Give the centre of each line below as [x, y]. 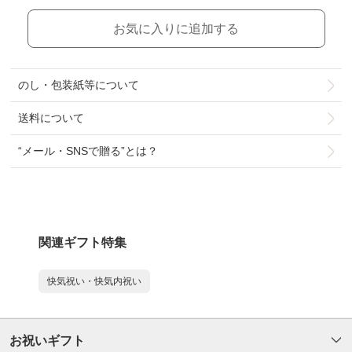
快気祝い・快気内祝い [94, 281]
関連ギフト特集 [82, 242]
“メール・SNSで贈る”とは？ [88, 151]
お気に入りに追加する [176, 29]
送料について [51, 118]
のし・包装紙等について [79, 85]
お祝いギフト [47, 340]
